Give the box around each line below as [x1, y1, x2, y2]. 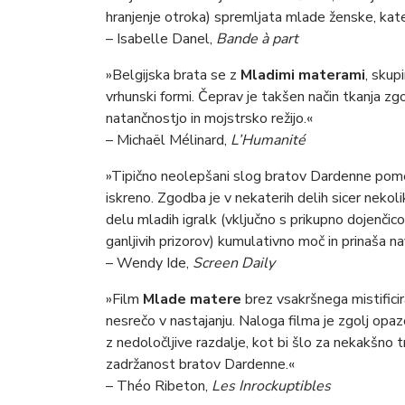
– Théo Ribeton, [106, 376, 212, 397]
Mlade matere [143, 289, 241, 310]
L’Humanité [231, 130, 306, 151]
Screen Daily [193, 253, 275, 274]
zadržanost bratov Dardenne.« [106, 354, 295, 375]
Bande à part [216, 29, 298, 50]
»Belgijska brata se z [106, 65, 240, 86]
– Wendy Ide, [106, 253, 193, 274]
